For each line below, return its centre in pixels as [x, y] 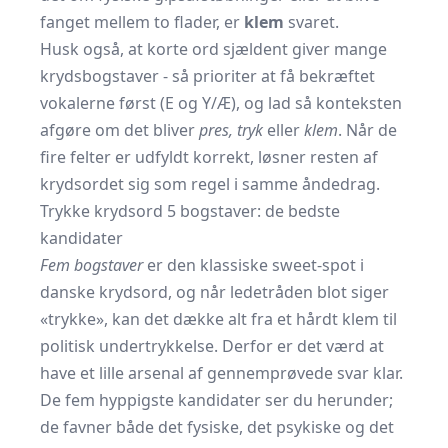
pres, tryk [231, 130]
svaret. [311, 22]
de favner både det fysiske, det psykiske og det [217, 427]
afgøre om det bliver [119, 130]
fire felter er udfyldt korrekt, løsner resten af [209, 157]
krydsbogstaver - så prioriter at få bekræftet [207, 76]
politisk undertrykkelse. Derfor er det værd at [212, 346]
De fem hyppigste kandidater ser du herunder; [216, 400]
